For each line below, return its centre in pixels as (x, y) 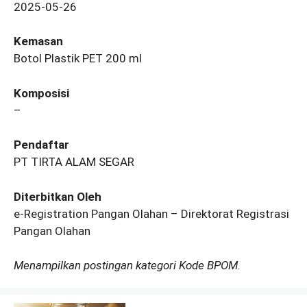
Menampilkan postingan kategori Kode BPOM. (127, 266)
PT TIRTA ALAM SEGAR (74, 162)
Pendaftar (41, 145)
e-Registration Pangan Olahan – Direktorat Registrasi (151, 213)
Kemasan (38, 41)
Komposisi (41, 93)
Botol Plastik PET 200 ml (78, 59)
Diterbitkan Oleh (58, 196)
